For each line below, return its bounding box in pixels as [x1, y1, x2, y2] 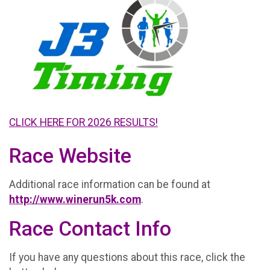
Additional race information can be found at [9, 178, 210, 191]
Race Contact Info [9, 216, 171, 240]
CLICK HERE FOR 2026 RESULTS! [9, 116, 158, 128]
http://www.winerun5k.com [9, 193, 141, 206]
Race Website [9, 143, 131, 168]
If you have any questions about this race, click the [9, 251, 245, 264]
